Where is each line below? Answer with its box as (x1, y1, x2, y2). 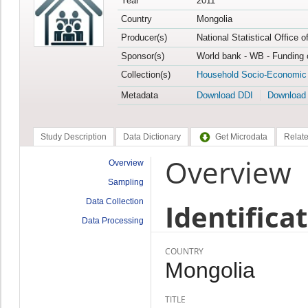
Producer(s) (120, 32, 167, 43)
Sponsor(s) (120, 51, 164, 62)
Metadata (120, 90, 158, 101)
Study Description (40, 132, 107, 142)
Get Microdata (214, 132, 267, 142)
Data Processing (81, 215, 144, 225)
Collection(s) (120, 69, 170, 80)
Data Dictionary (123, 132, 181, 142)
